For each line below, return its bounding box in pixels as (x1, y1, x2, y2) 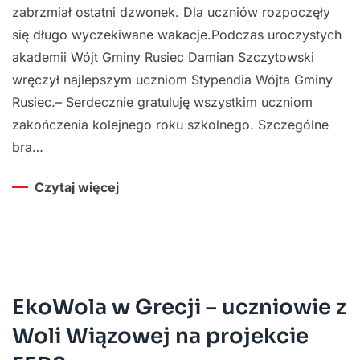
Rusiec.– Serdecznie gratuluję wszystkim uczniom (12, 94, 313, 110)
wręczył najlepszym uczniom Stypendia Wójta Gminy (12, 72, 333, 88)
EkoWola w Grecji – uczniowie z (12, 293, 346, 321)
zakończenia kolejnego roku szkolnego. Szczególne (12, 117, 329, 133)
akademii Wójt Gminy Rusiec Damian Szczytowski (12, 49, 314, 65)
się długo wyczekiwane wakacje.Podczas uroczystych (12, 27, 342, 43)
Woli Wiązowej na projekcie (12, 322, 309, 350)
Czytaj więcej (35, 178, 119, 195)
